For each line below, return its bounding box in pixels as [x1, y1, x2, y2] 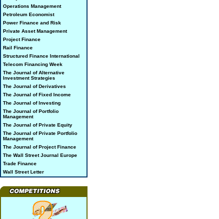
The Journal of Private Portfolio [3, 131, 77, 136]
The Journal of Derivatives [3, 84, 66, 89]
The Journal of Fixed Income [3, 92, 71, 97]
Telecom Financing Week [3, 62, 63, 67]
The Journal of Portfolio [3, 109, 59, 114]
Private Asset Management [3, 28, 67, 34]
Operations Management [3, 3, 61, 9]
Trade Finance [3, 161, 37, 166]
